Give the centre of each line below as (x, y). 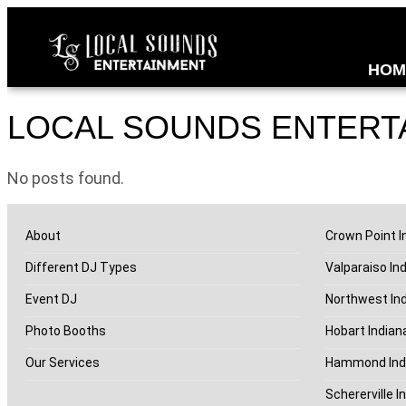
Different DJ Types (81, 267)
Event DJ (51, 299)
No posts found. (66, 178)
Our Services (63, 362)
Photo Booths (66, 330)
